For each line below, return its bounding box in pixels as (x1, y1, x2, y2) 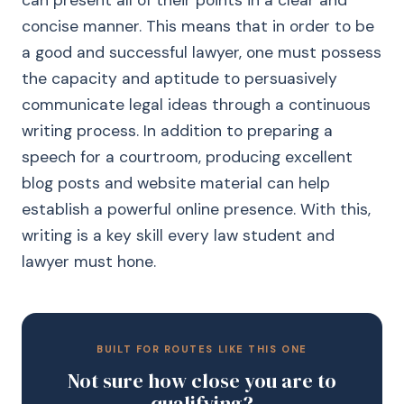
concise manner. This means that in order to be (22, 16, 374, 36)
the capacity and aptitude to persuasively (22, 69, 337, 88)
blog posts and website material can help (22, 173, 330, 193)
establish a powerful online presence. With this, (22, 199, 371, 219)
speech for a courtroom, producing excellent (22, 147, 353, 167)
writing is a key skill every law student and (22, 225, 335, 245)
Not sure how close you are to (68, 367, 336, 394)
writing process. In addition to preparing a (22, 121, 333, 141)
